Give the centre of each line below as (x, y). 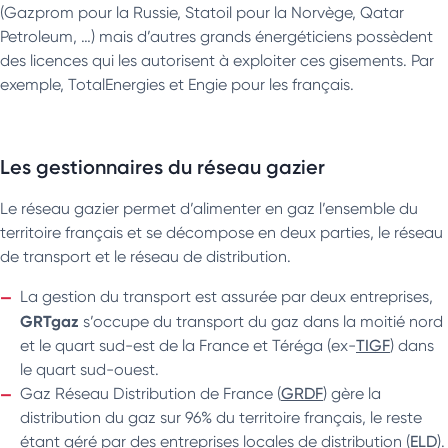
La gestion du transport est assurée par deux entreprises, (226, 296)
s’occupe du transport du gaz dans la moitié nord (261, 321)
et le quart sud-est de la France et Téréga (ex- (188, 345)
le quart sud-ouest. (89, 369)
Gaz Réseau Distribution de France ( (150, 393)
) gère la (352, 393)
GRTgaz (49, 320)
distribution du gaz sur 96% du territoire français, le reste (221, 417)
